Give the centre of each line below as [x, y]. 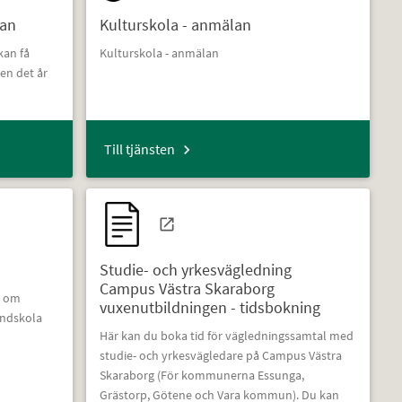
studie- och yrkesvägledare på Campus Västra [220, 355]
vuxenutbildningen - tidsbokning [210, 307]
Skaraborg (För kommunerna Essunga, [201, 375]
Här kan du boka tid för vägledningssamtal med [226, 335]
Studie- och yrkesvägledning [195, 269]
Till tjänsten [139, 149]
